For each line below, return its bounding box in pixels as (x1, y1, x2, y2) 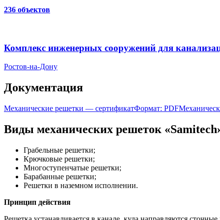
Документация (4, 81, 83, 94)
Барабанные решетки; (24, 172, 96, 181)
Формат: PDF (134, 104, 179, 113)
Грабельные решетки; (24, 146, 95, 155)
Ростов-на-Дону (4, 62, 57, 71)
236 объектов (4, 5, 50, 14)
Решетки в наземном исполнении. (24, 181, 138, 190)
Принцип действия (4, 198, 71, 207)
